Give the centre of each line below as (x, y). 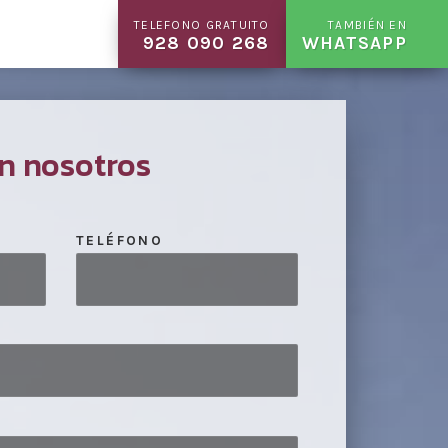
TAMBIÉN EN (367, 25)
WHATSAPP (354, 43)
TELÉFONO (120, 240)
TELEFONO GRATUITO (201, 25)
